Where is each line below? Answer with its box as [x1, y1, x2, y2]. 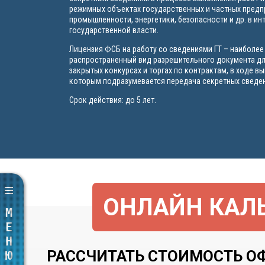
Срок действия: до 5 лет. [69, 95, 156, 105]
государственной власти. [69, 25, 159, 35]
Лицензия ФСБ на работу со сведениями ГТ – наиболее [69, 44, 264, 54]
